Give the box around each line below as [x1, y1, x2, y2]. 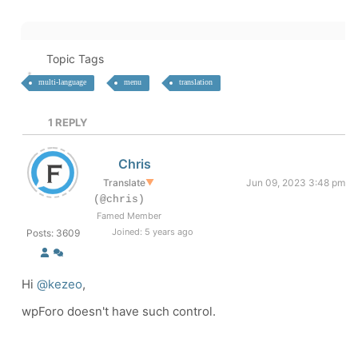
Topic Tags [46, 52, 104, 66]
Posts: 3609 [26, 227, 80, 239]
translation [179, 78, 213, 86]
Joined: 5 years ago [109, 226, 193, 237]
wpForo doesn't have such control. [22, 304, 216, 319]
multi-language [38, 78, 86, 86]
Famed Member [97, 210, 161, 221]
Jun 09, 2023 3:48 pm [246, 177, 345, 189]
